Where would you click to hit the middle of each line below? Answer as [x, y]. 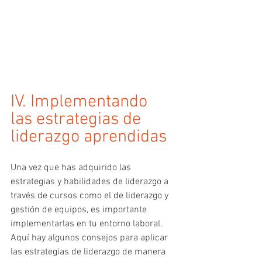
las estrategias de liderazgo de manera [89, 252]
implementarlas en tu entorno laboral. [88, 224]
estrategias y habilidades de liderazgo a [91, 182]
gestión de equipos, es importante [80, 210]
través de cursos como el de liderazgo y [91, 196]
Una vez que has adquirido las [72, 168]
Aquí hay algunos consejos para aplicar [90, 238]
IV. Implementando [81, 102]
